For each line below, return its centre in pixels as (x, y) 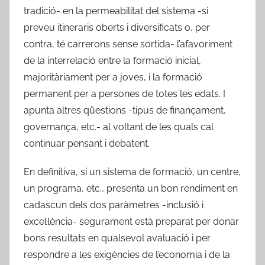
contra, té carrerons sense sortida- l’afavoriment (128, 44)
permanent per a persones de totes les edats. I (125, 93)
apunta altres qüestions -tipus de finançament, (125, 110)
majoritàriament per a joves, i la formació (113, 77)
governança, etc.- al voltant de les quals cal (119, 127)
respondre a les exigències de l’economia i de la (127, 254)
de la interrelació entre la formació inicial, (112, 60)
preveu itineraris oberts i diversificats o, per (117, 27)
